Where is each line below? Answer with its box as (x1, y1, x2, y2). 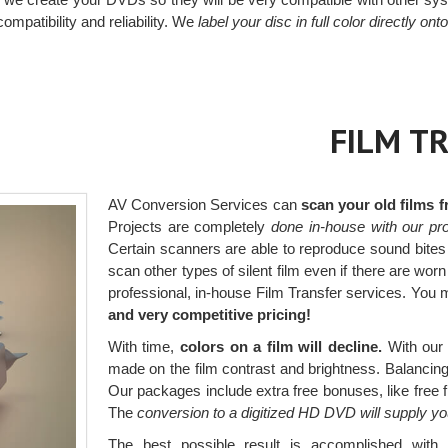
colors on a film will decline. (180, 338, 382, 356)
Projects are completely (107, 218, 272, 236)
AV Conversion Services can (107, 196, 301, 214)
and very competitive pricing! (107, 306, 311, 324)
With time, (107, 338, 181, 356)
